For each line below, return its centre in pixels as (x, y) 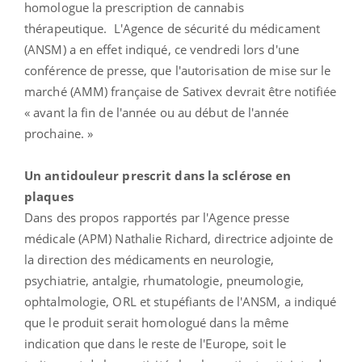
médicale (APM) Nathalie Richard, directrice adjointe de (179, 238)
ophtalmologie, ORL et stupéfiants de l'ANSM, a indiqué (181, 301)
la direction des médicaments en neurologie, (149, 259)
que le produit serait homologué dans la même (157, 322)
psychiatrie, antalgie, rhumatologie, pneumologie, (164, 280)
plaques (49, 196)
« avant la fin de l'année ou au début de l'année (156, 112)
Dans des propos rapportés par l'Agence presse (157, 217)
